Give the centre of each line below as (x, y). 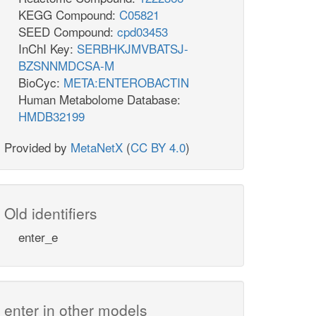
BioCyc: (41, 83)
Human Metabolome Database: (99, 99)
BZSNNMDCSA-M (66, 66)
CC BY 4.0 (158, 147)
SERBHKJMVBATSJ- (133, 49)
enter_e (38, 237)
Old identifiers (51, 213)
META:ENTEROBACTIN (126, 83)
